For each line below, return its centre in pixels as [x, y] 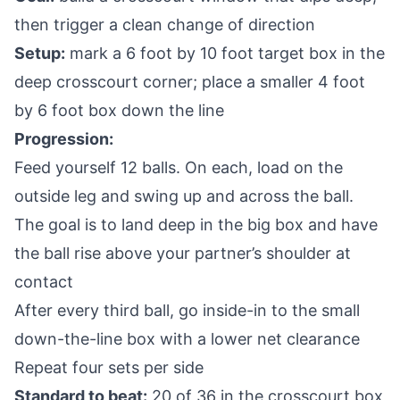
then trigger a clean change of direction [165, 25]
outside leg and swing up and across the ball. [184, 196]
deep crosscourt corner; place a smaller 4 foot [190, 82]
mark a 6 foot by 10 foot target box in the [225, 53]
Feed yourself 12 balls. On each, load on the [179, 167]
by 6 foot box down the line [119, 110]
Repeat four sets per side [109, 367]
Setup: [40, 53]
